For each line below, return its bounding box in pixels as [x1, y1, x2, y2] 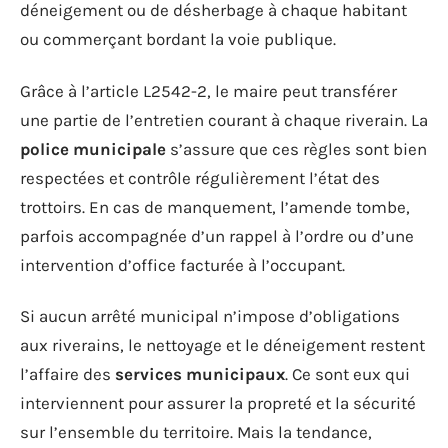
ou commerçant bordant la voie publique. [20, 29, 336, 49]
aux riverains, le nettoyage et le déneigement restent [20, 335, 425, 355]
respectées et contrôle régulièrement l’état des [20, 167, 380, 188]
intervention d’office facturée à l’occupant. [20, 254, 345, 275]
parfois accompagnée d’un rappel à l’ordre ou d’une [20, 225, 414, 246]
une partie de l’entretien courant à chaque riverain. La [20, 109, 428, 130]
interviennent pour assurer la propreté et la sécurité [20, 393, 416, 413]
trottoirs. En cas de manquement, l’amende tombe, [20, 196, 410, 217]
